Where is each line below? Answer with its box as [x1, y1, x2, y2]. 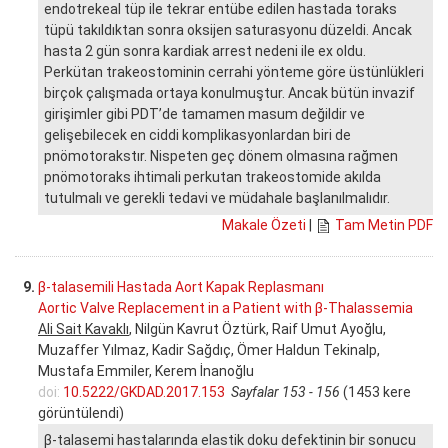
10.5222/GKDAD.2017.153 [63, 383, 225, 400]
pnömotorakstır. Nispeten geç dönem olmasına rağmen [44, 147, 398, 164]
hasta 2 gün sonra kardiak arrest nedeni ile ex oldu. [44, 42, 366, 59]
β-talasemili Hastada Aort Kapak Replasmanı [38, 278, 324, 295]
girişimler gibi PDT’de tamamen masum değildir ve [44, 105, 365, 122]
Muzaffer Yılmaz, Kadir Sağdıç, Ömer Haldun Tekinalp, [38, 341, 380, 358]
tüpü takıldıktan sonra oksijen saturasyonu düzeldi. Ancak [44, 21, 412, 38]
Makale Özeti [222, 216, 306, 233]
